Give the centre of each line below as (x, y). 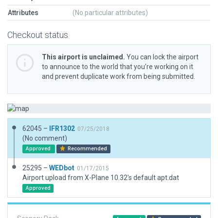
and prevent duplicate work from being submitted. (118, 76)
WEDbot (62, 168)
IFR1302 (62, 128)
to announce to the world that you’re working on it (118, 67)
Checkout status (38, 35)
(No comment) (45, 138)
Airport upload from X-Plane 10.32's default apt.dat (101, 178)
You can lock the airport (162, 57)
